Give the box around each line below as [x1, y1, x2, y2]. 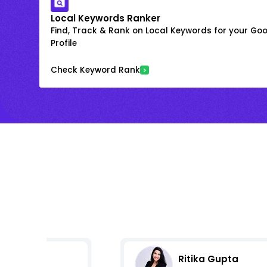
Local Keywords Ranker [51, 11, 160, 24]
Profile [51, 37, 77, 49]
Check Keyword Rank [51, 64, 140, 76]
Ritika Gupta [178, 253, 238, 266]
